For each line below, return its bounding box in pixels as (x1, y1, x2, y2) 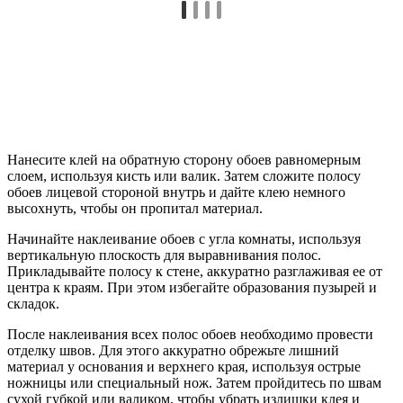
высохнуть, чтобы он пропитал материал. (7, 200, 263, 216)
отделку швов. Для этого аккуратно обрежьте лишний (7, 342, 339, 358)
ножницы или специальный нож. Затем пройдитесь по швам (7, 374, 381, 390)
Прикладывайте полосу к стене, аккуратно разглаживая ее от (7, 263, 382, 279)
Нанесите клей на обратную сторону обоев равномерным (7, 151, 361, 167)
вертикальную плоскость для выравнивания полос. (7, 246, 321, 263)
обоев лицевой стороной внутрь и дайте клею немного (7, 184, 345, 200)
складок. (7, 295, 59, 311)
